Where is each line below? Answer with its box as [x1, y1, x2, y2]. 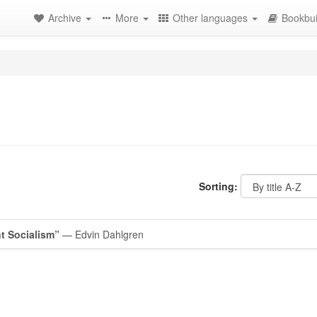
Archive [48, 11, 84, 25]
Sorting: [199, 179, 238, 193]
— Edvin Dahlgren [59, 227, 144, 241]
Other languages [173, 11, 250, 25]
